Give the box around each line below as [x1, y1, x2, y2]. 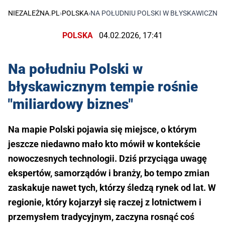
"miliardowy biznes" [8, 96, 133, 113]
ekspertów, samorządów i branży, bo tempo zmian [8, 168, 209, 179]
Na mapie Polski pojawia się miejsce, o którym [8, 124, 197, 135]
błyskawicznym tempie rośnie [8, 78, 198, 95]
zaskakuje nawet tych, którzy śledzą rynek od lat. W [8, 182, 216, 193]
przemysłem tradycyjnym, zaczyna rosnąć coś [8, 211, 194, 222]
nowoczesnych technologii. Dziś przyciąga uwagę [8, 153, 207, 164]
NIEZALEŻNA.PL [8, 9, 60, 17]
